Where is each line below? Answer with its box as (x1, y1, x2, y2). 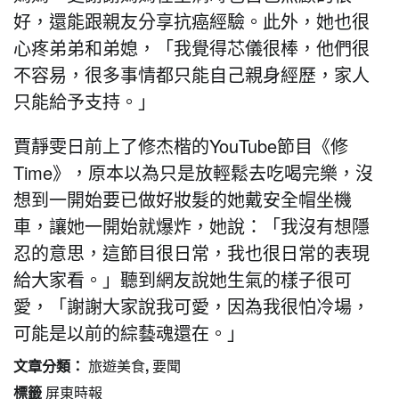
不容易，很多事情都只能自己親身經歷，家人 (13, 61, 370, 88)
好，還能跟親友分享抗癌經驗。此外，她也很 (13, 8, 370, 35)
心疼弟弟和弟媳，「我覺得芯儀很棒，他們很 (13, 35, 370, 61)
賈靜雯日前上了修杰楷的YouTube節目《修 (13, 133, 348, 159)
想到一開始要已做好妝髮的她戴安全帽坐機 (13, 186, 352, 213)
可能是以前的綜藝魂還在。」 (13, 320, 245, 346)
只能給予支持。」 (13, 88, 156, 115)
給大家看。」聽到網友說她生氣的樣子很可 (13, 266, 352, 293)
